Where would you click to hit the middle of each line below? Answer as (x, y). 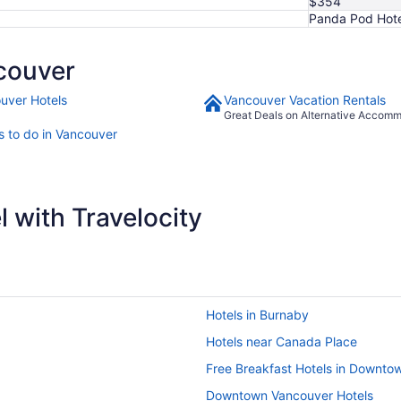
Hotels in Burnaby (257, 315)
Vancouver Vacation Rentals (305, 100)
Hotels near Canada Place (282, 342)
